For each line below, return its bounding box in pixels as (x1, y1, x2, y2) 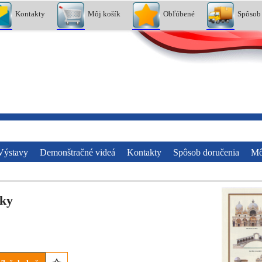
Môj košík (88, 9, 121, 18)
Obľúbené (163, 9, 195, 18)
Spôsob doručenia (173, 147, 239, 157)
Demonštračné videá (40, 147, 115, 157)
